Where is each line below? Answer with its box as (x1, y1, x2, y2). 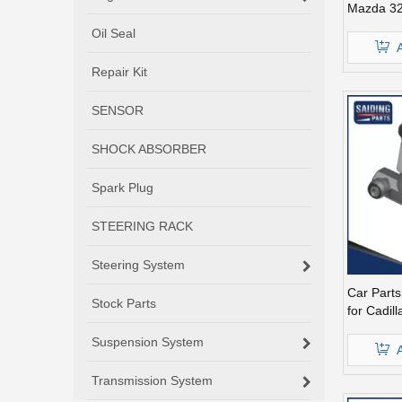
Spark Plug (92, 179, 153, 195)
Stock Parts (92, 295, 156, 310)
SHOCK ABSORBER (92, 141, 206, 156)
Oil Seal (92, 25, 135, 40)
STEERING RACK (92, 218, 193, 233)
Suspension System (92, 334, 204, 349)
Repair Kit (92, 64, 147, 79)
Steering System (92, 257, 185, 272)
